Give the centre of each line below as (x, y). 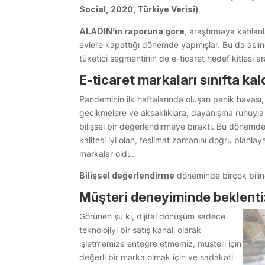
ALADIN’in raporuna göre (132, 31)
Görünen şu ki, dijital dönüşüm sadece (153, 216)
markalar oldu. (107, 154)
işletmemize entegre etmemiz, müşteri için (161, 244)
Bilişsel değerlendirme (127, 176)
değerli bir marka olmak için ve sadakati (156, 257)
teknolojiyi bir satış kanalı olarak (140, 230)
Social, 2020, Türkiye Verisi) (139, 9)
